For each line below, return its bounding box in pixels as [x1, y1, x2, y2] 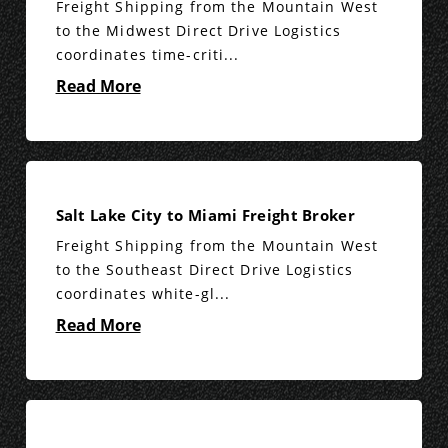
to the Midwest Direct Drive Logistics [55, 21, 341, 41]
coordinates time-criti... [55, 45, 240, 65]
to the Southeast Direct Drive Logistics [55, 260, 354, 280]
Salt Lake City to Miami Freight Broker [55, 205, 355, 226]
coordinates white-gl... [55, 284, 231, 304]
